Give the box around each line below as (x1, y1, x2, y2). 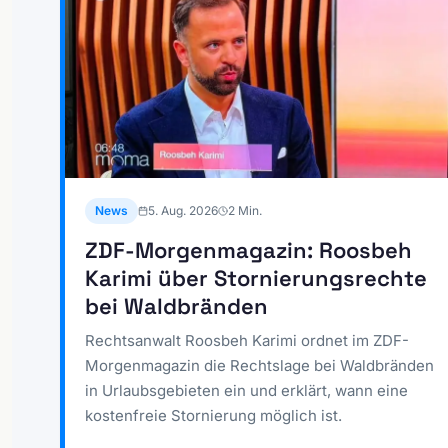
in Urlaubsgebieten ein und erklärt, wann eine (85, 380, 408, 400)
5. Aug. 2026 (148, 202, 218, 218)
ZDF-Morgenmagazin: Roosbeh (85, 235, 412, 264)
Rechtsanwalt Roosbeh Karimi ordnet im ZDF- (85, 330, 409, 350)
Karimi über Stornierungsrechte (85, 263, 427, 292)
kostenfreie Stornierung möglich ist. (85, 405, 342, 425)
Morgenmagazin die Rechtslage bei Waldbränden (85, 355, 434, 375)
